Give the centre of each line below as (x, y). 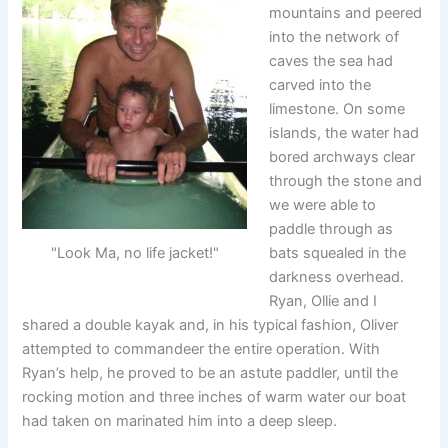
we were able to (323, 204)
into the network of (334, 36)
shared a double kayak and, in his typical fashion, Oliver (210, 324)
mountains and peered (346, 12)
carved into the (320, 84)
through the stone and (346, 180)
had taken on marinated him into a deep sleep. (180, 420)
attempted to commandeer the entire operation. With (201, 348)
